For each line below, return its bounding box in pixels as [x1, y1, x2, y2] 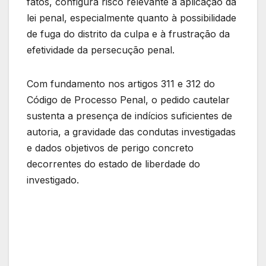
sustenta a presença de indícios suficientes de [27, 109, 232, 122]
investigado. [27, 173, 79, 186]
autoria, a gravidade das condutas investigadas [27, 125, 236, 138]
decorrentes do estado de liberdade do [27, 157, 200, 170]
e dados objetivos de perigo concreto [27, 141, 194, 154]
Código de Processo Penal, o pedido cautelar [27, 93, 230, 106]
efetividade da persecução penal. [27, 43, 175, 56]
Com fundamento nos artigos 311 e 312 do [27, 77, 215, 90]
